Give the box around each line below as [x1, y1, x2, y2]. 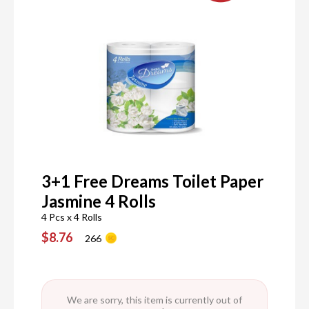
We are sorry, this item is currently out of [67, 294, 242, 306]
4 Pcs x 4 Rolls [41, 211, 102, 223]
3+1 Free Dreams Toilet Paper [41, 171, 263, 192]
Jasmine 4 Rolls [41, 191, 156, 212]
